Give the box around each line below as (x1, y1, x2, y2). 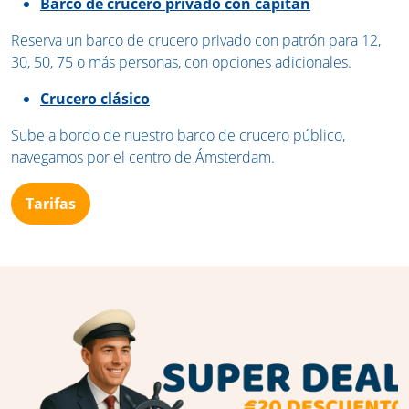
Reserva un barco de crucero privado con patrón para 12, (11, 30, 381, 51)
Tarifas (26, 194, 76, 215)
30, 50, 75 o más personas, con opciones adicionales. (11, 52, 351, 73)
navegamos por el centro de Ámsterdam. (11, 147, 275, 168)
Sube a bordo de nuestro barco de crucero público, (11, 125, 345, 146)
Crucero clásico (40, 89, 150, 110)
